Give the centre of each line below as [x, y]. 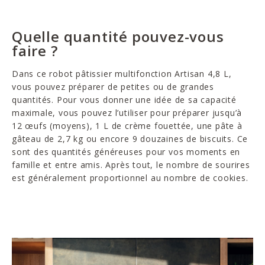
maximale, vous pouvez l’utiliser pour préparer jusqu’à [127, 112]
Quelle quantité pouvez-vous [118, 36]
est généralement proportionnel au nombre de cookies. [130, 177]
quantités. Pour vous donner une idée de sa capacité [124, 99]
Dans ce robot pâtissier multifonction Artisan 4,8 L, [122, 73]
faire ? [35, 50]
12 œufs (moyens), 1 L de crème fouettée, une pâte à [127, 125]
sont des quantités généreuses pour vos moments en [126, 151]
